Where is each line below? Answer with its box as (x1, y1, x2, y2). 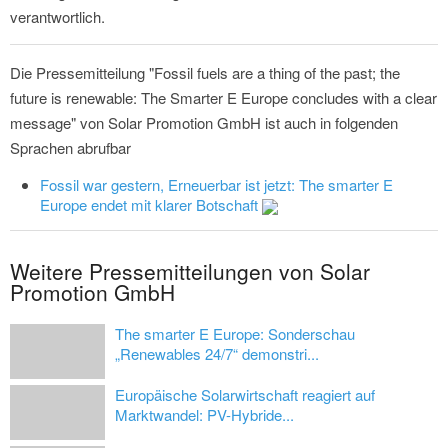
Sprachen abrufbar (10, 137, 131, 159)
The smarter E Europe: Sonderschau (115, 323, 355, 345)
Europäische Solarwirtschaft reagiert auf (115, 384, 375, 406)
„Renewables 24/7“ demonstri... (115, 343, 319, 365)
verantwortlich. (10, 6, 105, 28)
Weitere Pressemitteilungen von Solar (10, 256, 370, 287)
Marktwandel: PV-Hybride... (115, 404, 294, 426)
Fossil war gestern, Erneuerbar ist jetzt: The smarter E (40, 174, 393, 196)
